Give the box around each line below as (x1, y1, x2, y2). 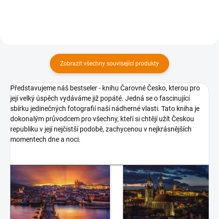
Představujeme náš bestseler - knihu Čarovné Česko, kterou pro (10, 84, 200, 92)
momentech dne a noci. (10, 135, 81, 143)
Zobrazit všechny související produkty (60, 60, 159, 67)
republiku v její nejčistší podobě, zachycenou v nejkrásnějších (10, 125, 192, 133)
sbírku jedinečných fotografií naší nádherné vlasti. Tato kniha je (10, 104, 199, 112)
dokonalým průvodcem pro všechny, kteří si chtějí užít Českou (10, 114, 194, 123)
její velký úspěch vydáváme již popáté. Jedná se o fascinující (10, 94, 190, 102)
